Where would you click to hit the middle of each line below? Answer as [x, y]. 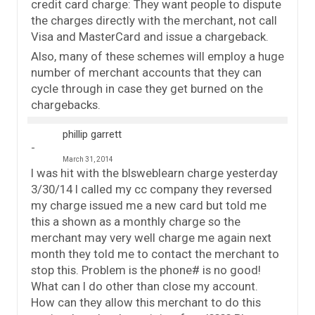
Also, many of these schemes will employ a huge [157, 56]
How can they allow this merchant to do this [146, 302]
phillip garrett [92, 134]
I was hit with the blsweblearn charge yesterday [154, 173]
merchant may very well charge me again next [151, 237]
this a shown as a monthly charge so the [136, 221]
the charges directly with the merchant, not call [154, 20]
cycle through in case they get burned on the [147, 88]
